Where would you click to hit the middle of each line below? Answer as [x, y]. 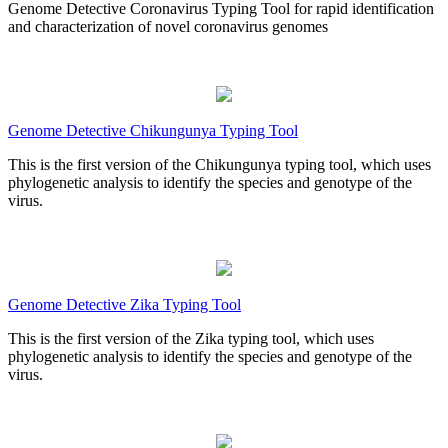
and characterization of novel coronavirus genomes [168, 27]
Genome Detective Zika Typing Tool [124, 305]
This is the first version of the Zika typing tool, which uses [191, 339]
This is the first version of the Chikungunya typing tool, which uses [219, 165]
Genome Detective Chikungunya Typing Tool [153, 131]
